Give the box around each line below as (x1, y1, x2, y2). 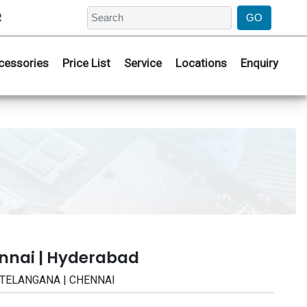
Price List (62, 56, 110, 70)
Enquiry (241, 56, 278, 70)
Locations (175, 56, 227, 70)
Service (124, 56, 162, 70)
